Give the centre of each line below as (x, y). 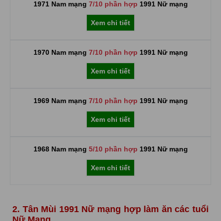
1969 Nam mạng (61, 101)
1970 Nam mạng (61, 52)
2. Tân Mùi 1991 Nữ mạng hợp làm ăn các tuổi (110, 209)
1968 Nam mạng (61, 149)
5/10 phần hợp (113, 149)
